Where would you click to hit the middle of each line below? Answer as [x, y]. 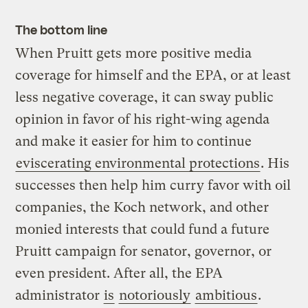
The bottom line [61, 30]
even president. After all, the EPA [119, 274]
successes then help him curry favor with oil [153, 186]
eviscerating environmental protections [138, 164]
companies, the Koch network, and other [142, 208]
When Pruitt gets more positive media [134, 54]
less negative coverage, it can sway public [145, 98]
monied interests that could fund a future [143, 230]
